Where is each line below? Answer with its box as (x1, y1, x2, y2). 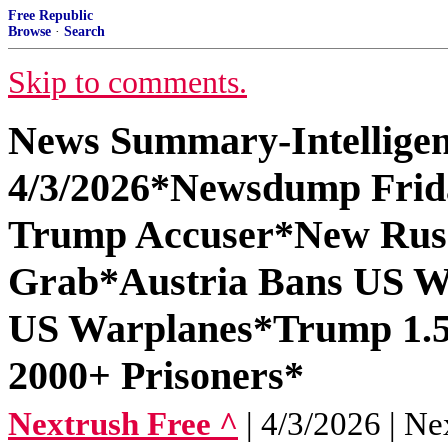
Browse (8, 24, 51, 39)
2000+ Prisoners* (8, 353, 304, 398)
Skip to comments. (8, 65, 247, 100)
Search (64, 24, 105, 39)
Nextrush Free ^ (8, 406, 238, 442)
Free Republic (8, 8, 93, 23)
